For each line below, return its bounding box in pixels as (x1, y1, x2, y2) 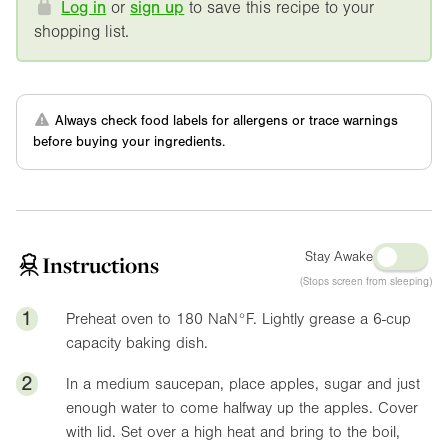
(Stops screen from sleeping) (300, 276, 432, 289)
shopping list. (34, 22, 129, 42)
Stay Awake (304, 248, 373, 265)
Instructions (42, 250, 159, 281)
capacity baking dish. (66, 334, 208, 353)
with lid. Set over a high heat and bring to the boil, (66, 423, 400, 442)
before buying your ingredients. (33, 134, 225, 151)
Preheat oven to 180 (66, 310, 208, 329)
